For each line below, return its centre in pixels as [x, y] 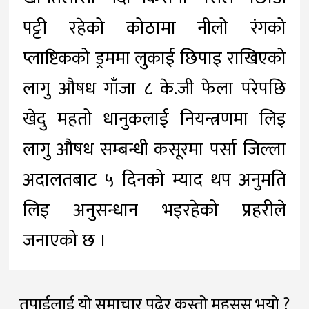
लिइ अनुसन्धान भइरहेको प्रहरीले [154, 210]
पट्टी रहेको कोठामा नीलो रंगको [154, 28]
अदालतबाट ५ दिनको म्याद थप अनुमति [154, 180]
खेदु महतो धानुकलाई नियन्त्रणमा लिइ [154, 119]
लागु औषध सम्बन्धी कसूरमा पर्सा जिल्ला [154, 150]
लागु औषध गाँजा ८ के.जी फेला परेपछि [154, 89]
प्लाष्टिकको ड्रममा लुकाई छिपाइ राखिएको [154, 59]
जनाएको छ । [67, 241]
